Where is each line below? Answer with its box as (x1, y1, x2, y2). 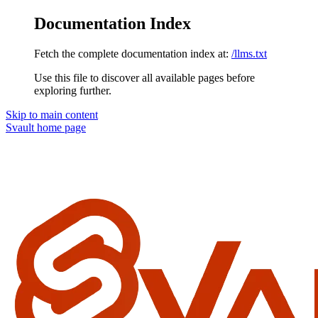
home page (34, 121, 86, 133)
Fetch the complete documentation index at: (34, 47, 229, 60)
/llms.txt (231, 47, 267, 60)
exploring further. (34, 84, 111, 97)
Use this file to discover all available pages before (34, 71, 255, 84)
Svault (6, 121, 34, 133)
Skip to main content (6, 108, 98, 121)
